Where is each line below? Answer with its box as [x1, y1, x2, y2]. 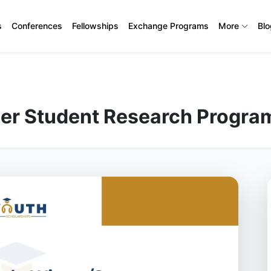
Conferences [11, 21, 63, 31]
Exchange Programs [128, 21, 209, 31]
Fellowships [72, 21, 119, 31]
